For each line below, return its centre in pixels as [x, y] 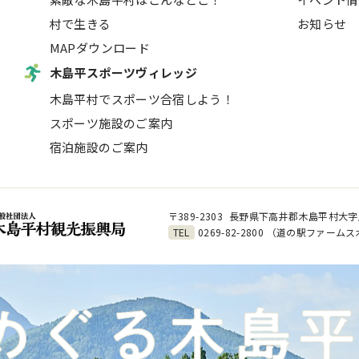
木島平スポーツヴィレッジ [123, 73]
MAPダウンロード [99, 48]
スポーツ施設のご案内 [111, 123]
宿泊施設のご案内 [99, 147]
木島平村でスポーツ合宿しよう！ [142, 99]
